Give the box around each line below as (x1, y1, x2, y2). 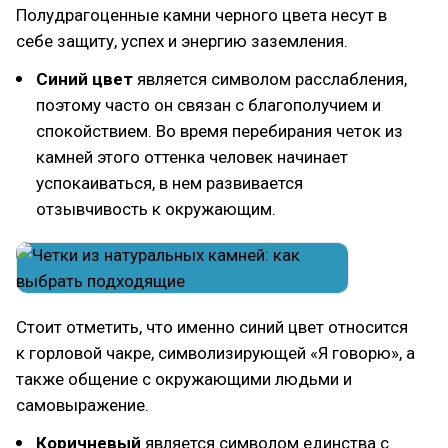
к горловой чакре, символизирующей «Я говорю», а (16, 343, 415, 363)
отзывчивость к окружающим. (36, 199, 276, 219)
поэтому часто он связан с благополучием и (36, 95, 381, 115)
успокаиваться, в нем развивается (36, 173, 303, 193)
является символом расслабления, (133, 69, 407, 89)
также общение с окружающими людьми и (16, 369, 352, 389)
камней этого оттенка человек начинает (36, 147, 348, 167)
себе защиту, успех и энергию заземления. (16, 31, 348, 51)
